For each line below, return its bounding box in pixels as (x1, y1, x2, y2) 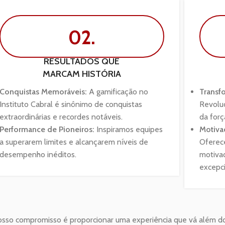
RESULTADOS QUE (44, 55, 120, 67)
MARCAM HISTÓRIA (42, 68, 121, 79)
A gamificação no (87, 86, 149, 96)
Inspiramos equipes (94, 124, 163, 134)
